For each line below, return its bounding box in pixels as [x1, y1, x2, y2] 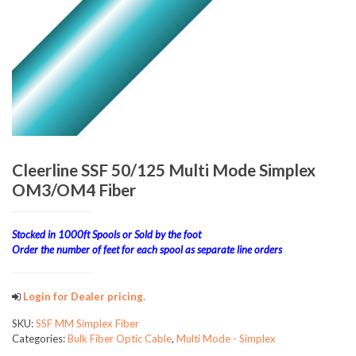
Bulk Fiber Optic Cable [68, 331, 172, 345]
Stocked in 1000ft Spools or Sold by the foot [12, 227, 201, 241]
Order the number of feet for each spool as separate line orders [12, 242, 282, 256]
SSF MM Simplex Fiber [36, 316, 139, 330]
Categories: [12, 331, 68, 345]
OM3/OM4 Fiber [12, 179, 136, 199]
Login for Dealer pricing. [21, 289, 145, 303]
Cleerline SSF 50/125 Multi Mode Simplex [12, 159, 315, 180]
